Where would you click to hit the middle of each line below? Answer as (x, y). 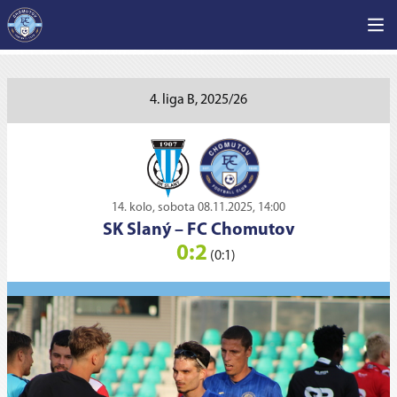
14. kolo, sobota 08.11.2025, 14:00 (198, 208)
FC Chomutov (241, 230)
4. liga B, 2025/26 (198, 100)
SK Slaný (136, 230)
